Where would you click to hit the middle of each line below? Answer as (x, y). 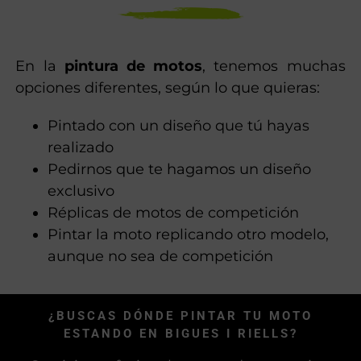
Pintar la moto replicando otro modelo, (189, 234)
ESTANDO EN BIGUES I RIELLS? (180, 333)
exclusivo (81, 191)
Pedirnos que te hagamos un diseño (180, 169)
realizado (81, 147)
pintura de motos (133, 66)
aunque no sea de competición (161, 256)
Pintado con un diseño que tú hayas (179, 125)
